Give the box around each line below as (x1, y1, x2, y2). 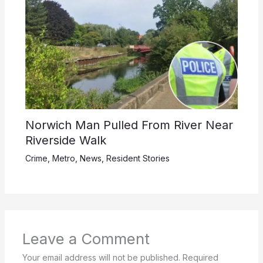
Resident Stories (106, 153, 170, 164)
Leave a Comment (22, 230, 150, 248)
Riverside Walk (25, 133, 106, 148)
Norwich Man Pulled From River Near (25, 118, 233, 133)
